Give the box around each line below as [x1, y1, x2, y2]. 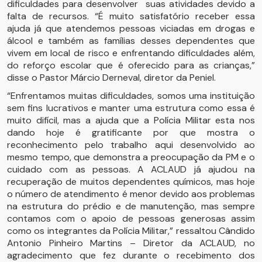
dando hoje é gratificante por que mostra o [7, 126, 255, 139]
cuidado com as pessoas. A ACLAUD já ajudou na [7, 163, 255, 175]
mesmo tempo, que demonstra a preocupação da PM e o [7, 151, 255, 163]
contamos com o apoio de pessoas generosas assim [7, 212, 255, 225]
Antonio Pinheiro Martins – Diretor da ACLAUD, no [7, 237, 255, 249]
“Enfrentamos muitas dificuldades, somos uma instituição [7, 89, 255, 102]
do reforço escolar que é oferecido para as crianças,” [7, 59, 255, 71]
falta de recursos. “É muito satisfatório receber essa [7, 10, 255, 22]
